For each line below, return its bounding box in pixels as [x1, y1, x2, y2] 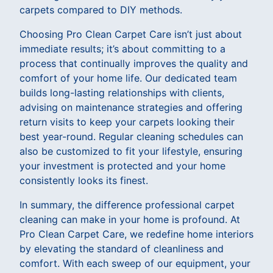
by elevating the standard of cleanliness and [19, 242, 224, 255]
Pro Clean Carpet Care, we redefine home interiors [19, 227, 253, 240]
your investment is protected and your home [19, 159, 225, 172]
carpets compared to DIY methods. [19, 3, 182, 16]
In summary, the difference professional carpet [19, 198, 235, 211]
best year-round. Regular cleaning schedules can [19, 130, 243, 143]
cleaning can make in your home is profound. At [19, 213, 240, 225]
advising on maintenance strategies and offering [19, 101, 243, 113]
